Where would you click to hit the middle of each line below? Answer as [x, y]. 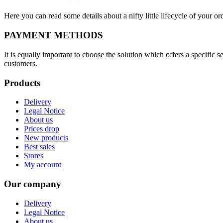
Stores [34, 156]
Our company [33, 184]
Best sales [39, 147]
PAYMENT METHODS [54, 35]
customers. [21, 63]
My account [43, 165]
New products [46, 138]
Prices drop [42, 129]
